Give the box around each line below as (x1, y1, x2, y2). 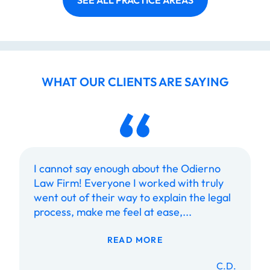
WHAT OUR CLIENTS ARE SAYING (41, 74, 229, 90)
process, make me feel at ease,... (34, 205, 192, 219)
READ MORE (107, 234, 163, 246)
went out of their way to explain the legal (34, 190, 231, 205)
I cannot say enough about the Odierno (34, 162, 221, 176)
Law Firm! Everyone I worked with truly (34, 176, 224, 190)
